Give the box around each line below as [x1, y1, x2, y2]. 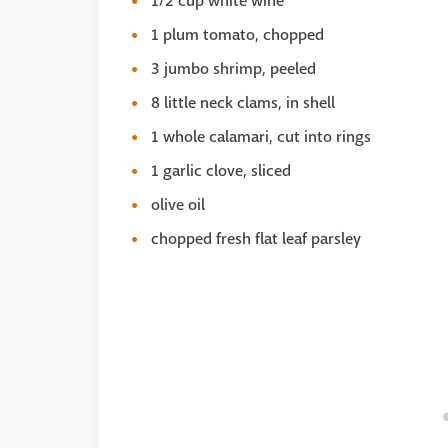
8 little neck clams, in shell [151, 92, 335, 113]
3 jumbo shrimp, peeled [151, 58, 316, 79]
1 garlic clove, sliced [151, 160, 291, 181]
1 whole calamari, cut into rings [151, 126, 371, 147]
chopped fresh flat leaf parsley [151, 228, 361, 249]
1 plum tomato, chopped [151, 24, 324, 45]
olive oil [151, 194, 205, 215]
